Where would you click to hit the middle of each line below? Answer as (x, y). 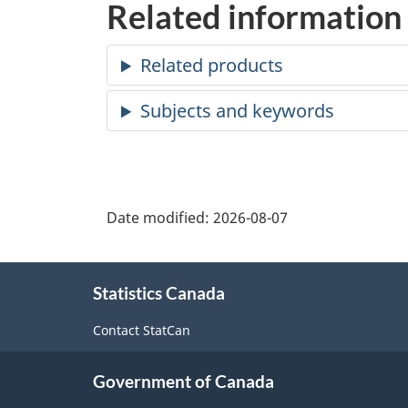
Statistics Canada (159, 292)
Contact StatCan (142, 330)
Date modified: (158, 218)
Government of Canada (184, 382)
